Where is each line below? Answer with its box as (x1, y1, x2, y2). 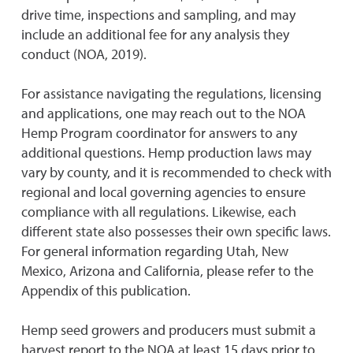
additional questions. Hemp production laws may (21, 143, 311, 162)
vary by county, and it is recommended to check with (21, 163, 332, 181)
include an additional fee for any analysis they (21, 25, 289, 43)
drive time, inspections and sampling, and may (21, 6, 295, 24)
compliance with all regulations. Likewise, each (21, 203, 296, 221)
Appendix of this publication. (21, 281, 191, 299)
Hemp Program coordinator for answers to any (21, 124, 297, 142)
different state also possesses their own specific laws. (21, 222, 331, 240)
